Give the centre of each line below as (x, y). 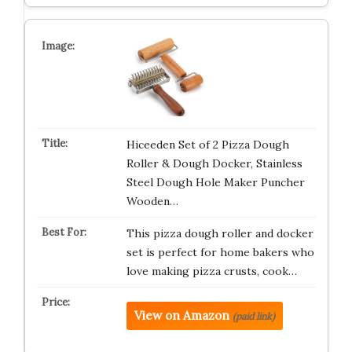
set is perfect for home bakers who (220, 252)
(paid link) (253, 316)
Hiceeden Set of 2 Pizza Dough (207, 145)
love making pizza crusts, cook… (211, 271)
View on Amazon (181, 315)
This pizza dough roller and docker (220, 233)
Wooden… (152, 201)
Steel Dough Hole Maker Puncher (215, 182)
